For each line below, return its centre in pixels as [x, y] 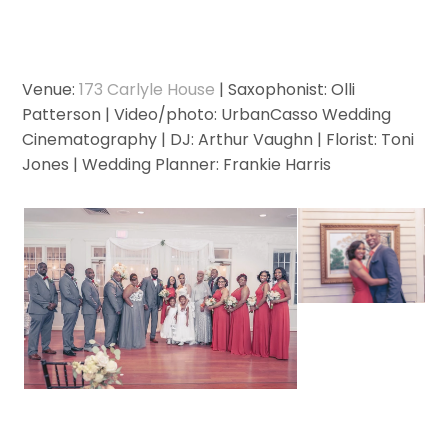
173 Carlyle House [147, 89]
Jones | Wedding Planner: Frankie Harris [177, 164]
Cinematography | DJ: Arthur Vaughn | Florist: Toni [218, 139]
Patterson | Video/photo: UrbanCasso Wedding [207, 114]
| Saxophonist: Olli [285, 89]
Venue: [51, 89]
